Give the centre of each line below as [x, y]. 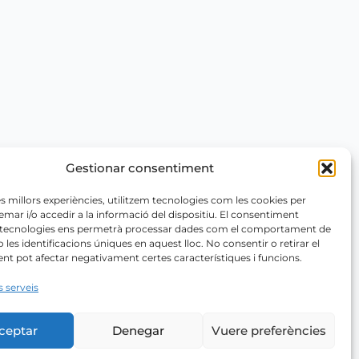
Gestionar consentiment [140, 168]
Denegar [139, 330]
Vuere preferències [268, 330]
